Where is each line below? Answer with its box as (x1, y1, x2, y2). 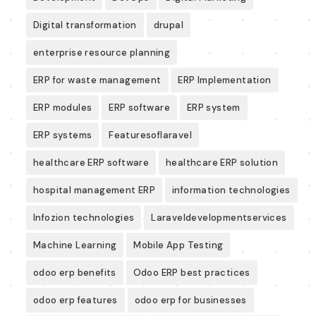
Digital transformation (33, 19, 137, 32)
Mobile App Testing (133, 239, 224, 252)
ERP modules (33, 102, 92, 114)
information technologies (171, 184, 291, 197)
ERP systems (33, 129, 92, 142)
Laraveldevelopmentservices (151, 212, 287, 224)
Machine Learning (33, 239, 117, 252)
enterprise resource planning (33, 47, 171, 59)
